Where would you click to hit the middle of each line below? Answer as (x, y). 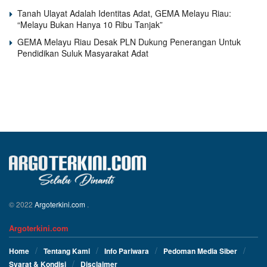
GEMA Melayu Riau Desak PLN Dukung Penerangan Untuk (129, 41)
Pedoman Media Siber (200, 251)
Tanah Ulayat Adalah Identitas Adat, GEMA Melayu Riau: (124, 13)
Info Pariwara (127, 251)
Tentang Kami (67, 251)
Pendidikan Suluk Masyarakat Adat (83, 53)
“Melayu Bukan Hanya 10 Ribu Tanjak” (90, 24)
